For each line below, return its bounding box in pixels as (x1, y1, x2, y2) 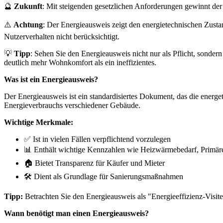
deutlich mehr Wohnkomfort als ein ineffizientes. (4, 58, 156, 67)
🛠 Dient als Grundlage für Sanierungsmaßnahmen (24, 172, 183, 181)
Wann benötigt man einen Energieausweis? (4, 209, 149, 218)
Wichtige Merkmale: (4, 117, 73, 126)
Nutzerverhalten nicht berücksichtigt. (4, 32, 119, 41)
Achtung (13, 20, 43, 29)
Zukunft (14, 1, 42, 10)
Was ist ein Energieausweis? (4, 75, 98, 84)
